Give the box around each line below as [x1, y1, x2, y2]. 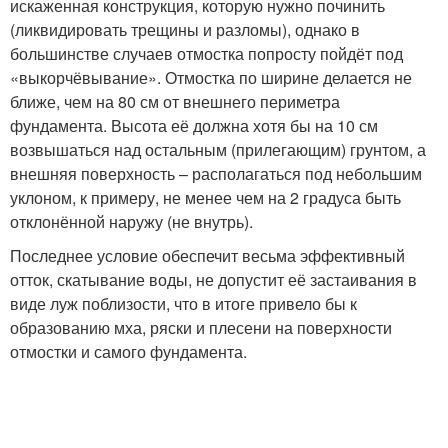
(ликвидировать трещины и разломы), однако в [10, 17, 360, 41]
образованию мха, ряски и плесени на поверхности [10, 315, 392, 339]
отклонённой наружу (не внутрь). [10, 209, 253, 233]
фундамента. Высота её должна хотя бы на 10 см [10, 113, 378, 137]
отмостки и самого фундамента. [10, 339, 247, 363]
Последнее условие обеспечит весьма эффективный [10, 243, 405, 267]
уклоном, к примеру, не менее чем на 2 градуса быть [10, 185, 401, 209]
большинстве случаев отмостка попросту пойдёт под [10, 41, 403, 65]
